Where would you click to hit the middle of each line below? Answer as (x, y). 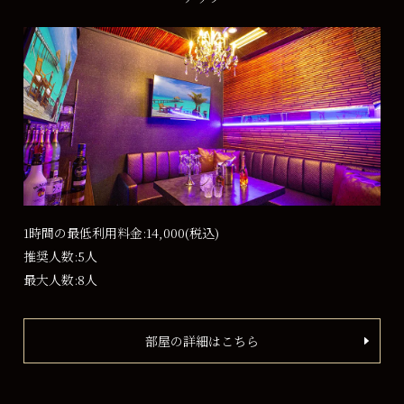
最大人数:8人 (61, 280)
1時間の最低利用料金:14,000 (105, 233)
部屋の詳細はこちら (202, 341)
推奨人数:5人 (61, 257)
